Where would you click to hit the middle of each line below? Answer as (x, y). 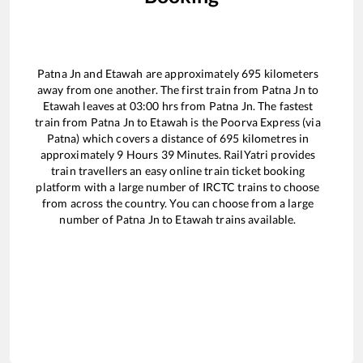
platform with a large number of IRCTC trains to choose (178, 187)
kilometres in (274, 139)
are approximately (192, 74)
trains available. (255, 220)
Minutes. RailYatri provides (245, 155)
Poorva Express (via (271, 122)
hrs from (184, 106)
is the (205, 122)
